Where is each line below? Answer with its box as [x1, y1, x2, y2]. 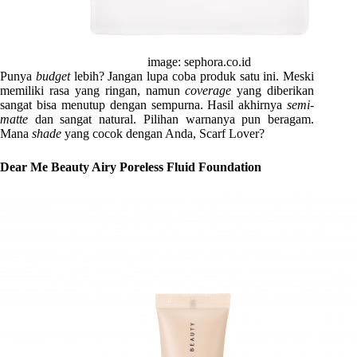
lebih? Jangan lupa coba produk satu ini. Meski [73, 69, 315, 84]
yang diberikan [237, 84, 315, 98]
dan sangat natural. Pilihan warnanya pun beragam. [34, 112, 315, 127]
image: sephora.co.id [147, 55, 251, 69]
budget [35, 69, 74, 84]
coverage [185, 84, 237, 98]
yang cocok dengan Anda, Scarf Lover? [65, 127, 265, 141]
